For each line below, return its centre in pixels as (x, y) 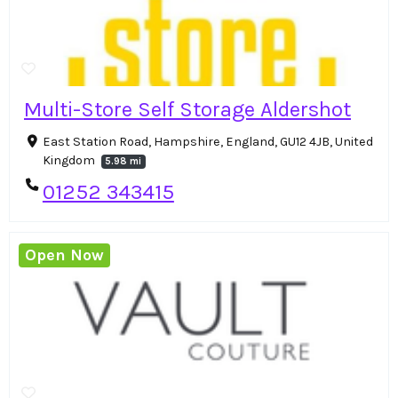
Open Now (65, 255)
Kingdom (70, 161)
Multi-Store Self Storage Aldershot (187, 110)
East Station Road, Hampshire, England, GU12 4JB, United (207, 142)
